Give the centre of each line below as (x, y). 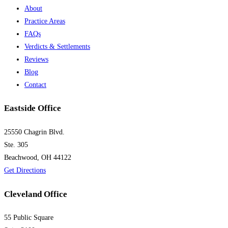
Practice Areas (45, 21)
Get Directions (25, 170)
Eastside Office (33, 108)
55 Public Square (29, 218)
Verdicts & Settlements (57, 46)
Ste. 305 (16, 145)
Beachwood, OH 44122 (38, 157)
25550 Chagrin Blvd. (34, 132)
